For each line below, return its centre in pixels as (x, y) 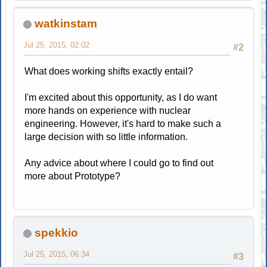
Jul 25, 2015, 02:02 (57, 45)
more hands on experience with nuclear (108, 110)
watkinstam (66, 23)
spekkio (57, 232)
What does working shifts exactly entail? (109, 71)
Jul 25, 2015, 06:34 (57, 254)
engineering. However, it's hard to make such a (123, 123)
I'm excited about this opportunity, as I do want (121, 97)
